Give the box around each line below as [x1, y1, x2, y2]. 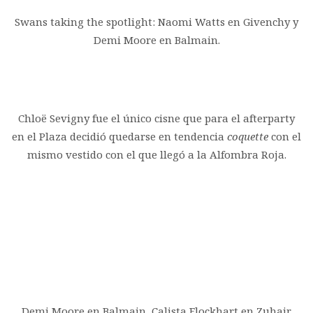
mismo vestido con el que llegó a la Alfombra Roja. [27, 147, 286, 161]
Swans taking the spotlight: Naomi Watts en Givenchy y [15, 14, 298, 29]
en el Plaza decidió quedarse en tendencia [12, 129, 227, 143]
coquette [227, 129, 271, 143]
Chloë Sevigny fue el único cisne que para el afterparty [18, 110, 295, 125]
